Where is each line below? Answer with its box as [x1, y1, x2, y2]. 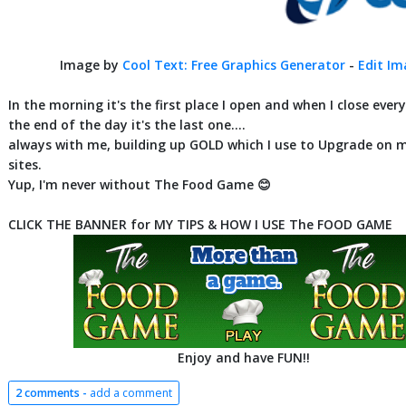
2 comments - [15, 384, 90, 401]
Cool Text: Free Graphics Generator [122, 56, 345, 74]
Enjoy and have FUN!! [177, 349, 310, 367]
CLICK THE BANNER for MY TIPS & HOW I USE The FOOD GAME [8, 216, 392, 234]
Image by [60, 56, 122, 74]
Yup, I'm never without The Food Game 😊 [8, 176, 271, 194]
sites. [8, 156, 42, 174]
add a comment [90, 384, 172, 401]
